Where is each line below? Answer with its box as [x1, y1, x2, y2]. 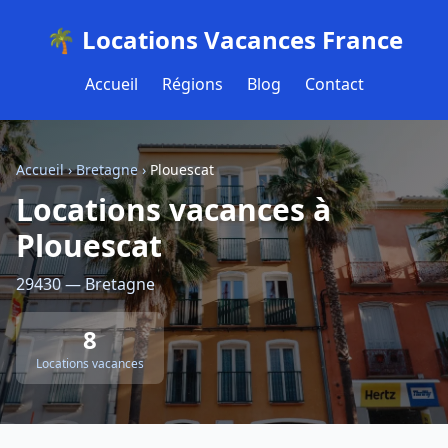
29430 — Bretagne [16, 273, 155, 295]
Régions [161, 73, 223, 95]
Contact [304, 73, 364, 95]
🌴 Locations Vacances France [45, 23, 403, 56]
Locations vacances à [16, 189, 331, 230]
